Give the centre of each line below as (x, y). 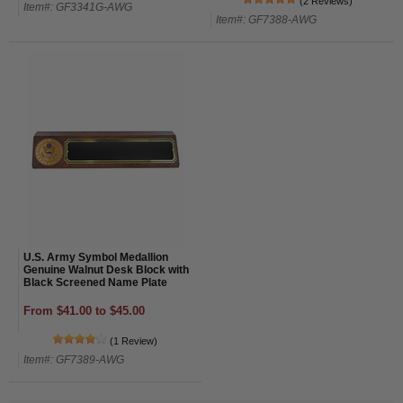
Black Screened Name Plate (95, 282)
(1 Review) (132, 340)
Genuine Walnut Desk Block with (106, 269)
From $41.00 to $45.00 (84, 310)
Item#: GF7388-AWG (266, 19)
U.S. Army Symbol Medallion (96, 257)
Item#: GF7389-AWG (74, 359)
